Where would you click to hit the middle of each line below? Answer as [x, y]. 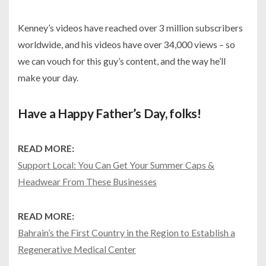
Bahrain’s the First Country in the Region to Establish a [126, 232]
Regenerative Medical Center [77, 249]
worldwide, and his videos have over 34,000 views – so [126, 44]
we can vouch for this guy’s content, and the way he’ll [122, 61]
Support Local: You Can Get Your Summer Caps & [116, 164]
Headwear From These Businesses [87, 181]
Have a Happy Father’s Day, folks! [110, 113]
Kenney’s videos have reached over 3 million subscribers [130, 27]
